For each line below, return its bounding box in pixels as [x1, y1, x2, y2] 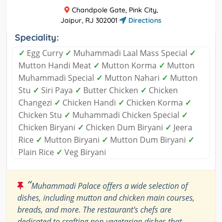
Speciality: [15, 32, 59, 44]
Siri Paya [39, 85, 75, 96]
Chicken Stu [18, 110, 64, 121]
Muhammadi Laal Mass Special [71, 48, 189, 59]
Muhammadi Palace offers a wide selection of [31, 180, 188, 192]
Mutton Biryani [42, 134, 102, 146]
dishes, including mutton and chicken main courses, [17, 192, 195, 204]
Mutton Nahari [103, 72, 162, 84]
